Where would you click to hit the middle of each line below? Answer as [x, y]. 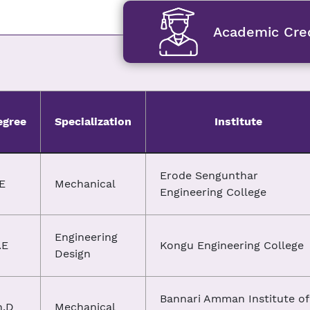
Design [72, 254]
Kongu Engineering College [231, 245]
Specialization [93, 121]
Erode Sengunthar [209, 175]
